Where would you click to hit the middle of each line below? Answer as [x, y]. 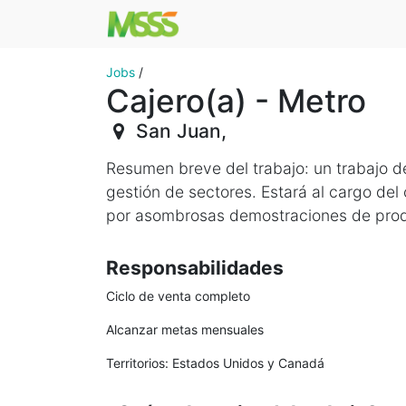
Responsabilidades [195, 268]
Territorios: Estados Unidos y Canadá [215, 363]
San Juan [179, 131]
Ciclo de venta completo [178, 296]
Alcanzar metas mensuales [185, 329]
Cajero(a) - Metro [236, 101]
